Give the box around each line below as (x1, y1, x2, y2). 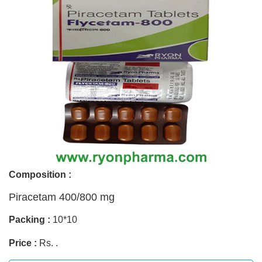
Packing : (9, 214, 50, 225)
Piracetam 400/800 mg (9, 191, 115, 203)
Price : (9, 237, 37, 248)
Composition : (9, 169, 71, 180)
